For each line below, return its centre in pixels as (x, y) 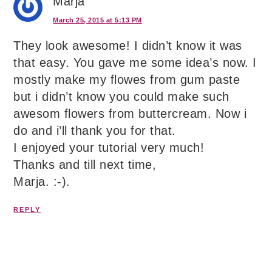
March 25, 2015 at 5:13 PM (97, 20)
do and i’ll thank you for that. (95, 131)
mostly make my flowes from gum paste (127, 80)
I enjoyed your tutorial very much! (109, 148)
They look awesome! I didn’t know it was (128, 46)
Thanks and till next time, (85, 165)
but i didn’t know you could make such (121, 97)
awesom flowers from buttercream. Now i (130, 114)
